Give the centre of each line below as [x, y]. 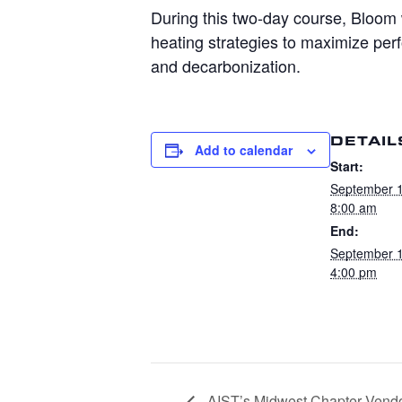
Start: [347, 166]
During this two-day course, [251, 17]
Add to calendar [244, 150]
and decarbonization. [226, 66]
